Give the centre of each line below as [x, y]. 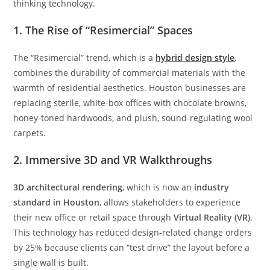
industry [212, 187]
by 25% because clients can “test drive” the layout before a [132, 248]
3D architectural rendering [68, 187]
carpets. [30, 133]
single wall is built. [51, 263]
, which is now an [159, 187]
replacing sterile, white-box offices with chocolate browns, [130, 103]
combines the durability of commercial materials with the [130, 73]
